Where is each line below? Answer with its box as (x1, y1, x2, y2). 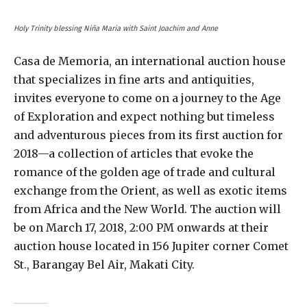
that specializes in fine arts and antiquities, (14, 72, 254, 86)
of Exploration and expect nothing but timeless (14, 109, 275, 123)
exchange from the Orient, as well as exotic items (14, 183, 287, 197)
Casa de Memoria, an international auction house (14, 53, 286, 68)
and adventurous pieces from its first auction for (14, 127, 283, 142)
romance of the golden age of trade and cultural (14, 164, 275, 179)
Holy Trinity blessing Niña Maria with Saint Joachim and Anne (14, 23, 218, 33)
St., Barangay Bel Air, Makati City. (14, 257, 195, 271)
